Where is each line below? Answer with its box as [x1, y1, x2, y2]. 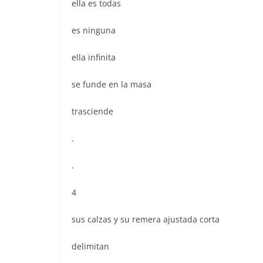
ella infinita [72, 51, 116, 63]
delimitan [72, 240, 109, 252]
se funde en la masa [72, 78, 151, 90]
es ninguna [72, 24, 116, 36]
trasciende [72, 105, 113, 117]
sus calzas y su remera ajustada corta [72, 213, 220, 225]
